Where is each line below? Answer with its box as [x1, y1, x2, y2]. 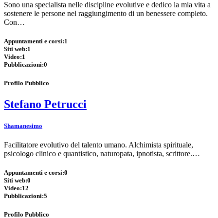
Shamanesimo [4, 122, 42, 129]
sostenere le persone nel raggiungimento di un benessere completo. [4, 9, 208, 18]
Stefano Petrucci [4, 98, 87, 111]
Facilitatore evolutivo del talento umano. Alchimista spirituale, [4, 140, 193, 149]
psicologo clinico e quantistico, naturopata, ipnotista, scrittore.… [4, 149, 200, 158]
